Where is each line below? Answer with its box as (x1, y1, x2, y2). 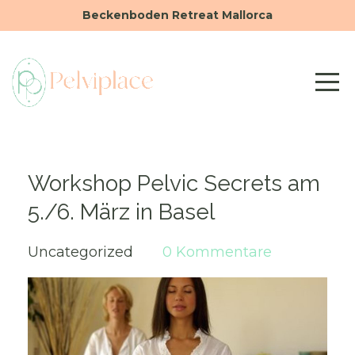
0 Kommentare (162, 243, 272, 261)
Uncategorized (28, 243, 137, 261)
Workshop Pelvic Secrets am (28, 170, 320, 197)
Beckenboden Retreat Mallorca (82, 8, 273, 22)
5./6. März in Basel (28, 199, 215, 225)
